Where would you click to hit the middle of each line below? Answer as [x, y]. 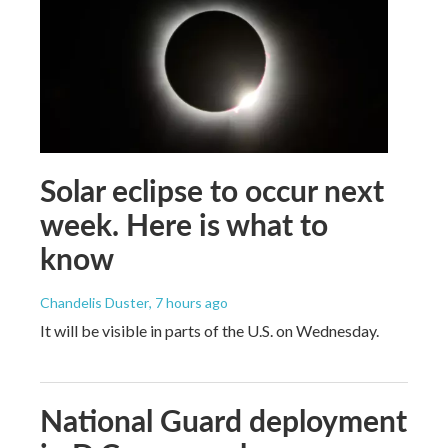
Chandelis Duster [94, 302]
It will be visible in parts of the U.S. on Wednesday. [209, 330]
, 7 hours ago [188, 302]
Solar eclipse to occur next [212, 189]
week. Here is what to [184, 223]
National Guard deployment [223, 419]
